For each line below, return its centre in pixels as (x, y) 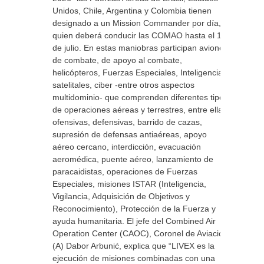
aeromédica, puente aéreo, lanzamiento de (133, 159)
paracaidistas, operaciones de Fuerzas (125, 171)
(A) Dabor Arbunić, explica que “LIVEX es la (133, 246)
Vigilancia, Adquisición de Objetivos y (121, 196)
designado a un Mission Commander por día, (137, 23)
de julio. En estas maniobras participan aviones (140, 48)
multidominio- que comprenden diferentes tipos (140, 97)
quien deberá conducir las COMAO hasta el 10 (139, 35)
